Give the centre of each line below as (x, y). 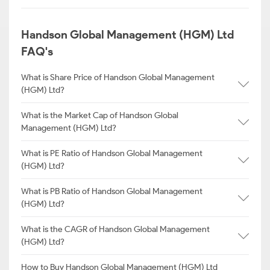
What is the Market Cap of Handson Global (100, 115)
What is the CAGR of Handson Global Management (115, 229)
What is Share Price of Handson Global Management (118, 77)
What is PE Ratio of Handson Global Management (112, 153)
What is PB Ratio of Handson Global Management (112, 191)
